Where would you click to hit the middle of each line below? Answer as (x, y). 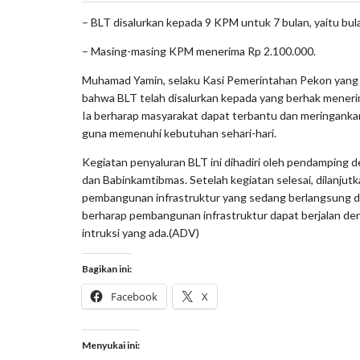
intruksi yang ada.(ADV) (141, 232)
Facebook (134, 296)
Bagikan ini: (107, 268)
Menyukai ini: (111, 345)
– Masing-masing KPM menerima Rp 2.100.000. (199, 51)
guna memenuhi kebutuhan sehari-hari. (179, 133)
